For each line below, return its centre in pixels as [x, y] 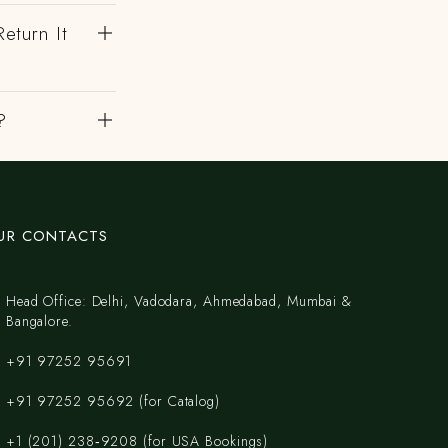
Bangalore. [39, 321]
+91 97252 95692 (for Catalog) [112, 401]
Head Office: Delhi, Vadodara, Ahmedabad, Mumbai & [178, 301]
